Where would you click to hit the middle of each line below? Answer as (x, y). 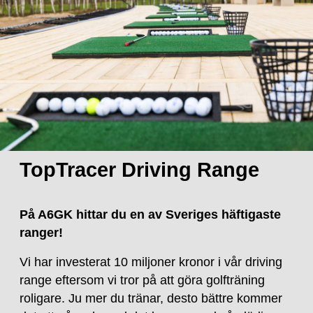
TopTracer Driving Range (140, 169)
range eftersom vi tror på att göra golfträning (143, 280)
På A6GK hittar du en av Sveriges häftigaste (151, 214)
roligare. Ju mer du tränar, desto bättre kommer (151, 298)
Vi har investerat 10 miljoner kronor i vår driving (151, 262)
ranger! (42, 232)
